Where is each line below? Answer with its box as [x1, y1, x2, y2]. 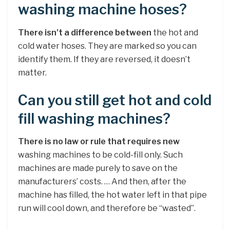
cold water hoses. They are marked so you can [18, 41, 197, 51]
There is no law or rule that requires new [18, 137, 180, 147]
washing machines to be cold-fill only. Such [18, 150, 183, 160]
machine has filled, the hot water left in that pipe [18, 190, 207, 200]
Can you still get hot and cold [18, 91, 212, 109]
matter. [18, 67, 47, 78]
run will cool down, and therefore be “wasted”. [18, 203, 196, 214]
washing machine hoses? [18, 1, 187, 18]
